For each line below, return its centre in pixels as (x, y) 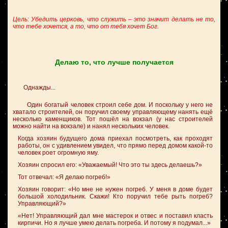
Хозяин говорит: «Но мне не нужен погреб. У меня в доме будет (115, 189)
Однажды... (51, 88)
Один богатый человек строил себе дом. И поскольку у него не (113, 105)
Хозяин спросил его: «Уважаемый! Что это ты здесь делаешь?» (110, 165)
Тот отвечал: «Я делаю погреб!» (64, 177)
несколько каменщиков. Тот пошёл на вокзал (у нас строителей (113, 119)
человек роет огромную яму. (58, 153)
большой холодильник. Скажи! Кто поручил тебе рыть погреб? (115, 196)
